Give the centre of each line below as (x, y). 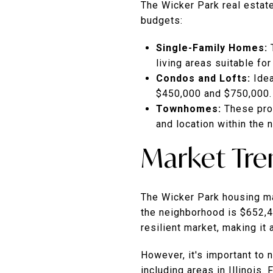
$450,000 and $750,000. (214, 93)
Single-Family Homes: (211, 48)
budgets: (162, 20)
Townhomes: (188, 108)
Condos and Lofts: (203, 78)
